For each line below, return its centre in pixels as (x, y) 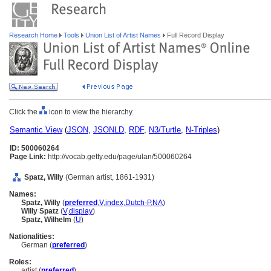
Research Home (34, 35)
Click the (24, 112)
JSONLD (109, 130)
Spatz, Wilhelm (47, 220)
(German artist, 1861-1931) (110, 177)
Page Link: (28, 157)
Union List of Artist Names (123, 35)
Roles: (20, 262)
